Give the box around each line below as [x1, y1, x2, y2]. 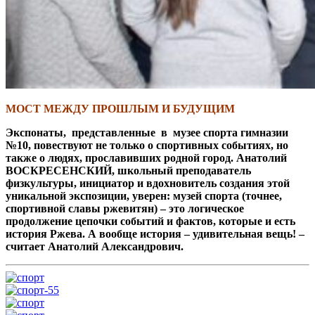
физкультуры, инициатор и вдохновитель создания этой [6, 176, 290, 189]
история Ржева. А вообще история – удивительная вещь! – [6, 227, 304, 240]
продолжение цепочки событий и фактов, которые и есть [6, 214, 295, 227]
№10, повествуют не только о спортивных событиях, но [6, 139, 288, 151]
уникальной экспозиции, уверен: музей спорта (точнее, [6, 189, 282, 202]
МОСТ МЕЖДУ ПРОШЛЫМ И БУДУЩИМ [6, 102, 235, 115]
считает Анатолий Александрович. [6, 240, 184, 252]
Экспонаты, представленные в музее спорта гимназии [6, 126, 288, 139]
